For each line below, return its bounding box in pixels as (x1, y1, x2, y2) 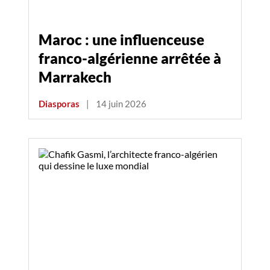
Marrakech (39, 68, 111, 86)
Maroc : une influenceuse (39, 31, 204, 49)
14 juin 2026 (96, 98, 146, 109)
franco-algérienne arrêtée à (39, 49, 221, 67)
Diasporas (39, 98, 80, 109)
